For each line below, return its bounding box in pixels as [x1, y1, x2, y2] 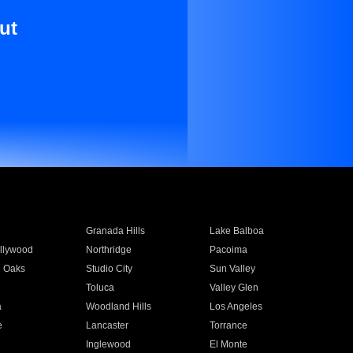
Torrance [210, 320, 248, 331]
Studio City [85, 263, 132, 274]
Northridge [85, 244, 132, 255]
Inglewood [85, 339, 131, 350]
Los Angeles [210, 301, 263, 312]
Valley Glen [210, 282, 259, 293]
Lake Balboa [210, 225, 265, 236]
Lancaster [85, 320, 128, 331]
